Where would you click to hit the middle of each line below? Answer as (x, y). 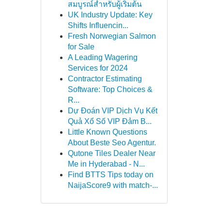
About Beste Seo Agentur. (112, 143)
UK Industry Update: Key (110, 15)
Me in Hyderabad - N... (106, 164)
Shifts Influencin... (98, 25)
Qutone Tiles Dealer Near (111, 153)
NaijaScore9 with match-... (113, 185)
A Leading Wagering (102, 57)
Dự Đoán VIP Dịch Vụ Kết (112, 111)
